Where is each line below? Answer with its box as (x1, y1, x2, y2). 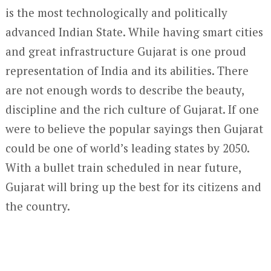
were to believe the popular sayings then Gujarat (5, 121, 263, 136)
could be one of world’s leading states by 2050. (5, 140, 249, 155)
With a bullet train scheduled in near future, (5, 160, 241, 175)
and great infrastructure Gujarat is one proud (5, 44, 246, 59)
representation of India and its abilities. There (5, 63, 249, 78)
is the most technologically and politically (5, 5, 227, 20)
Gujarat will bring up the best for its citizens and (5, 179, 261, 194)
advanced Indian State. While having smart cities (5, 24, 263, 39)
